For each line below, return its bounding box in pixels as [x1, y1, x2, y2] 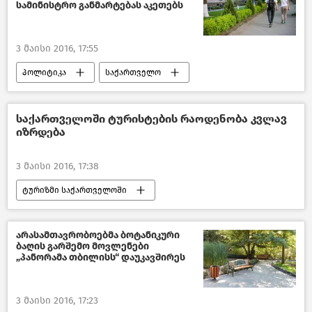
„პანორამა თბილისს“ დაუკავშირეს [16, 251, 185, 263]
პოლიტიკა [22, 67, 66, 77]
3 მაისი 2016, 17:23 [16, 294, 98, 306]
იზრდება [16, 125, 65, 139]
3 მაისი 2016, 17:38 [16, 159, 99, 172]
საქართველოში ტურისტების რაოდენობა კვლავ [16, 111, 287, 125]
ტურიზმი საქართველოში [22, 185, 127, 195]
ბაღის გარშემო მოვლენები [16, 240, 149, 252]
